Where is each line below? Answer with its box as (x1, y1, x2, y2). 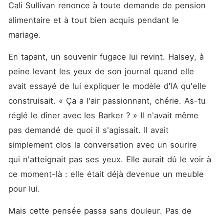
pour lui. (8, 184, 40, 194)
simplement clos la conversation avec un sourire (8, 140, 197, 150)
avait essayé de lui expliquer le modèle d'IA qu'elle (8, 81, 206, 91)
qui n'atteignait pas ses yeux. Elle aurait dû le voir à (8, 154, 211, 164)
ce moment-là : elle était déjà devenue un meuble (8, 169, 204, 179)
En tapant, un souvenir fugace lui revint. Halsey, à (8, 52, 204, 62)
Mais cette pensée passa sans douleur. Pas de (8, 206, 192, 216)
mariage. (8, 30, 41, 40)
